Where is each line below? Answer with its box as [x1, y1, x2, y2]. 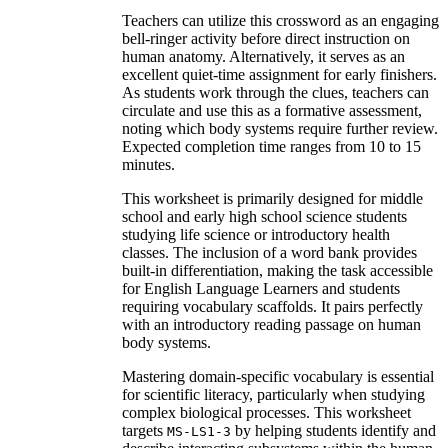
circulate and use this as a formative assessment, [122, 101, 422, 119]
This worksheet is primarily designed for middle [122, 189, 423, 207]
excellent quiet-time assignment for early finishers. [122, 65, 437, 83]
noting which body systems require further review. [122, 119, 438, 137]
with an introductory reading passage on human [122, 315, 421, 333]
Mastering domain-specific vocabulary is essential [122, 367, 434, 385]
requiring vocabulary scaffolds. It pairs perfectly [122, 297, 423, 315]
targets [122, 421, 167, 439]
